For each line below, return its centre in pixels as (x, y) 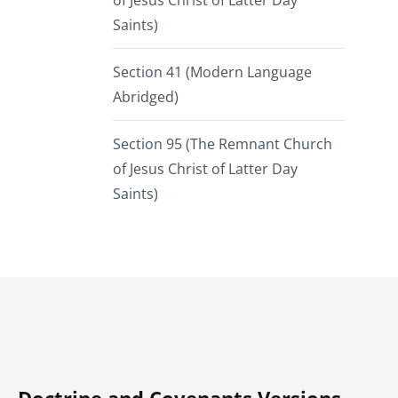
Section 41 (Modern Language (212, 72)
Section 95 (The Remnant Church (223, 144)
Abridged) (146, 97)
